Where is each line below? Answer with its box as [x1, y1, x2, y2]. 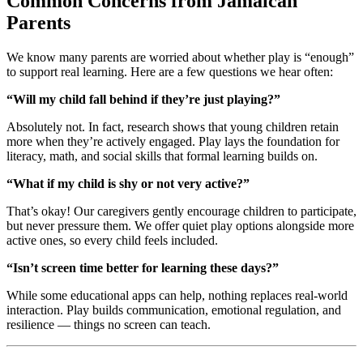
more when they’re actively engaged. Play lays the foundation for [6, 135, 340, 148]
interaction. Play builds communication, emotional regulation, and [6, 303, 341, 317]
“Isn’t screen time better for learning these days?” [6, 261, 279, 275]
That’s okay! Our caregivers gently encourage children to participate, [6, 204, 357, 218]
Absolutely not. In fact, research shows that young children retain [6, 120, 339, 134]
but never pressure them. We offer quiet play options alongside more [6, 219, 354, 233]
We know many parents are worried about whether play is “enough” [6, 50, 354, 64]
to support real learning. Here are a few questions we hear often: [6, 65, 333, 79]
